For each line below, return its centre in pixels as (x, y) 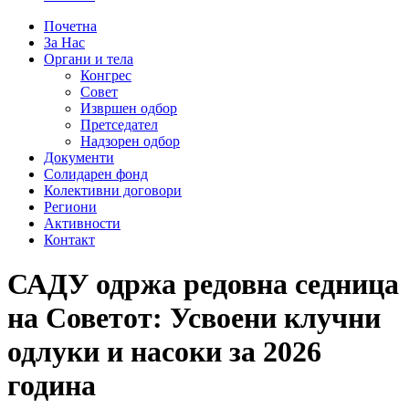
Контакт (69, 240)
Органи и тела (89, 59)
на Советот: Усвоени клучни (194, 318)
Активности (82, 223)
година (52, 386)
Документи (79, 157)
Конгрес (106, 75)
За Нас (64, 42)
